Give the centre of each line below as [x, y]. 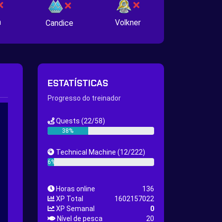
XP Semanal [75, 209]
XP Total [69, 199]
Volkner [128, 22]
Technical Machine [86, 152]
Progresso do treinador [84, 98]
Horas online [75, 189]
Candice [60, 23]
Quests [68, 121]
